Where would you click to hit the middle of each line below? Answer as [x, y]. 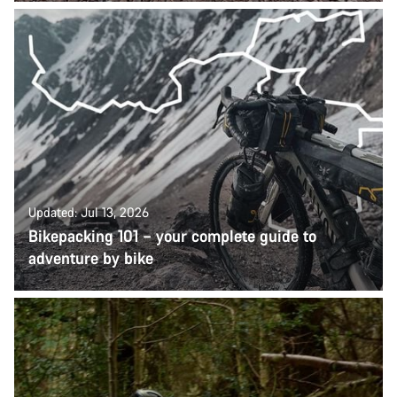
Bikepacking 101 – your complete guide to [172, 235]
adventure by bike [91, 257]
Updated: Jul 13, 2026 [89, 212]
